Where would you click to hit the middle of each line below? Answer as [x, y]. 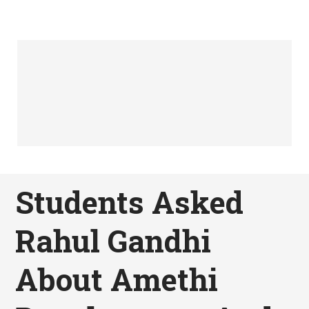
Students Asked [130, 202]
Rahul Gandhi [113, 240]
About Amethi [117, 279]
